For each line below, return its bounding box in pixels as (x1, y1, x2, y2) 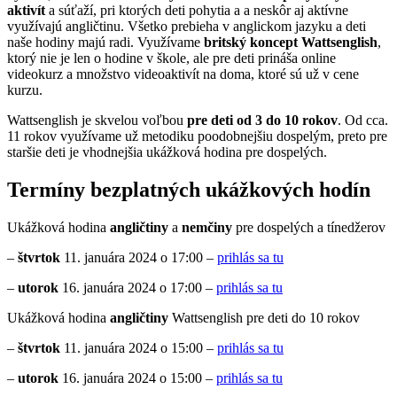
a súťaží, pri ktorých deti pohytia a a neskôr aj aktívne (45, 2, 348, 18)
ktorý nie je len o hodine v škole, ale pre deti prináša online (7, 50, 336, 66)
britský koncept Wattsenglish (204, 34, 378, 50)
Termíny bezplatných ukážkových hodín (7, 177, 370, 201)
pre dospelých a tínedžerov (236, 219, 385, 235)
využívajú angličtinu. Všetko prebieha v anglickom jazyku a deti (7, 18, 366, 34)
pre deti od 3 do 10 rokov (187, 112, 338, 128)
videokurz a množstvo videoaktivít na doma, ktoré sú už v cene (7, 66, 359, 82)
